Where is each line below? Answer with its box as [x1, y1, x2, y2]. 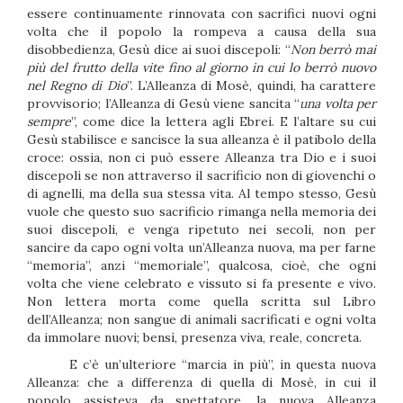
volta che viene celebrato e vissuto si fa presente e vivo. [27, 275, 376, 291]
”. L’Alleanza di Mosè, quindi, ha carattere [126, 77, 377, 94]
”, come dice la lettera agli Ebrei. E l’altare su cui [71, 113, 376, 130]
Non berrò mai [290, 41, 376, 58]
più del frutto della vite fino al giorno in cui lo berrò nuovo [27, 59, 376, 76]
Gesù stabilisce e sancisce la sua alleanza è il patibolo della [27, 131, 376, 148]
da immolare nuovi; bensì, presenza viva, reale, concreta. [27, 329, 362, 345]
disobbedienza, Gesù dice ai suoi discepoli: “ [27, 41, 291, 58]
